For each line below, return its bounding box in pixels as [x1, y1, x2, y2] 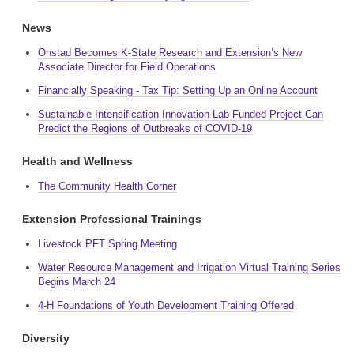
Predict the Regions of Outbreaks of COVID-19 [38, 122, 252, 134]
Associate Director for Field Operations [38, 61, 216, 73]
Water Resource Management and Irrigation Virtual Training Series [38, 262, 341, 273]
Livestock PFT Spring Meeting [38, 238, 177, 250]
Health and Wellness [22, 155, 133, 168]
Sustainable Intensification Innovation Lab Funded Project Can [38, 108, 323, 120]
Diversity [22, 332, 70, 345]
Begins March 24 [38, 276, 115, 288]
